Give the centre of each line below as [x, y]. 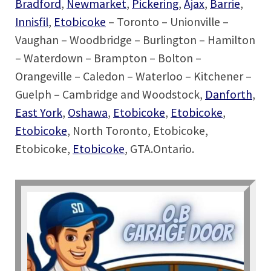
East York [39, 113]
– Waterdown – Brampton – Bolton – [108, 58]
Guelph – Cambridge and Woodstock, [110, 95]
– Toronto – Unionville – [167, 22]
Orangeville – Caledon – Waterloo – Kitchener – [133, 77]
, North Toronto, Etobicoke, [138, 131]
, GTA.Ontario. [159, 149]
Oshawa [88, 113]
